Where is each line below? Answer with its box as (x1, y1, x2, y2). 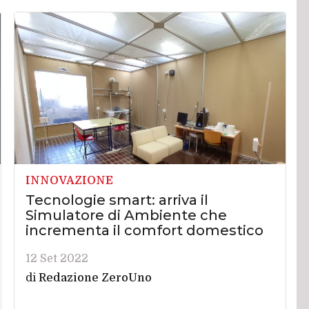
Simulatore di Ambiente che (26, 207, 228, 224)
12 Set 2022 (26, 252, 89, 266)
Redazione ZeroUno (39, 272, 152, 285)
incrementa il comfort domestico (26, 222, 264, 239)
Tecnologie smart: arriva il (26, 192, 209, 209)
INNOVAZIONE (26, 175, 114, 188)
